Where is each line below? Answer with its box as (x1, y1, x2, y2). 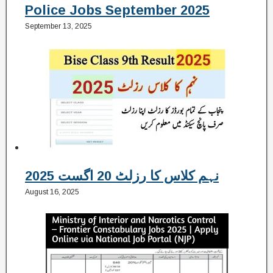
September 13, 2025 (25, 22, 92, 31)
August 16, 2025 (25, 187, 79, 196)
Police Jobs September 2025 (25, 2, 210, 18)
